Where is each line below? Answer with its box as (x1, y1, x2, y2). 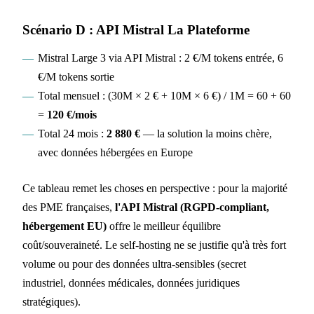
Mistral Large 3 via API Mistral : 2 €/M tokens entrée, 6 (37, 52, 283, 64)
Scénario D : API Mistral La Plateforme (22, 22, 250, 37)
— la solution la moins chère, (139, 128, 272, 140)
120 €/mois (46, 109, 97, 121)
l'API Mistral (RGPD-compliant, (115, 201, 269, 214)
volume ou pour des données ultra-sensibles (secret (22, 258, 246, 271)
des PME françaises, (22, 201, 115, 214)
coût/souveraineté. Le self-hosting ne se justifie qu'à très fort (22, 239, 286, 252)
